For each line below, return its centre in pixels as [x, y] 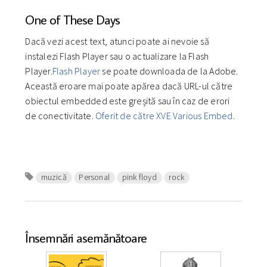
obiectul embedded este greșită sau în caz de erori [128, 100]
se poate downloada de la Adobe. [169, 71]
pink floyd [139, 177]
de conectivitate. [60, 115]
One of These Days [73, 19]
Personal [94, 177]
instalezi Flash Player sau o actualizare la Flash [117, 56]
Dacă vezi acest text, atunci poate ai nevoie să [117, 41]
